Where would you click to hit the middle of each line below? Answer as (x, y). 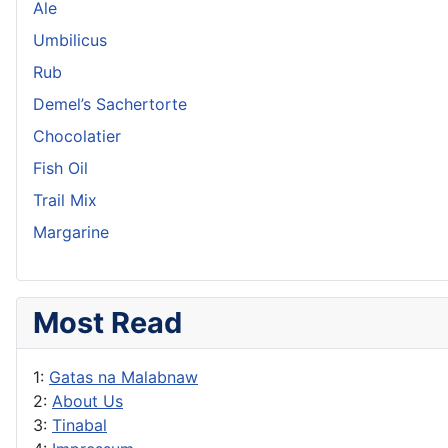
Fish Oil (60, 167)
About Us (87, 400)
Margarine (71, 231)
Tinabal (79, 424)
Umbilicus (70, 39)
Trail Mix (65, 199)
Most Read (107, 322)
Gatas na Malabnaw (123, 376)
